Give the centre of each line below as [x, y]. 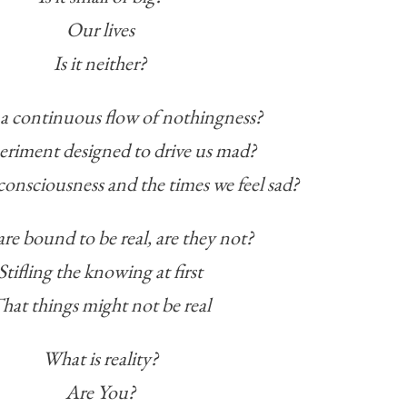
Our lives [100, 30]
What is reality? [100, 359]
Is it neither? [100, 64]
